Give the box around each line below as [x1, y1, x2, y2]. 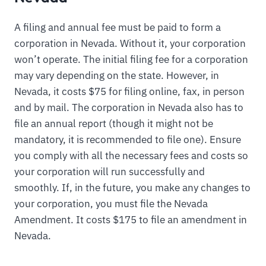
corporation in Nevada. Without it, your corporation [14, 37, 246, 50]
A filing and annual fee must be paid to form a [14, 21, 221, 34]
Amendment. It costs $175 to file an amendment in [14, 213, 247, 227]
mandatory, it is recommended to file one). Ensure [14, 133, 241, 147]
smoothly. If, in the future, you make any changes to [14, 181, 251, 195]
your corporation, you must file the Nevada [14, 197, 208, 211]
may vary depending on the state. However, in [14, 69, 219, 83]
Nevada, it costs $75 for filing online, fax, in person [14, 85, 245, 99]
